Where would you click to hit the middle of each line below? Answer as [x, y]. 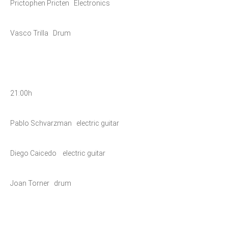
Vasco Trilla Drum [40, 33]
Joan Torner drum [41, 183]
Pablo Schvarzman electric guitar [65, 123]
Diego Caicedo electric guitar [58, 153]
